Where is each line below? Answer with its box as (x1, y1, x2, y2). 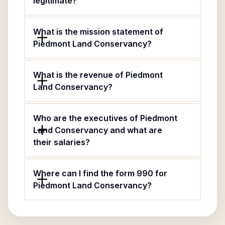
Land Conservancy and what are (33, 125, 162, 135)
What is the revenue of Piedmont (33, 70, 163, 80)
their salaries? (33, 137, 90, 147)
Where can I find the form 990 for (33, 168, 167, 178)
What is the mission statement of (33, 27, 163, 37)
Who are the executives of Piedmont (33, 113, 177, 123)
